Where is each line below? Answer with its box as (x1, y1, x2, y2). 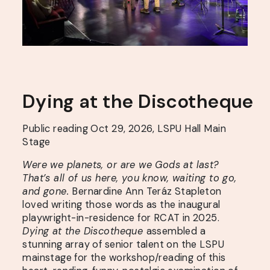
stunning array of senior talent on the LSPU (22, 238, 224, 251)
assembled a (146, 225, 206, 238)
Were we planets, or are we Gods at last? (22, 159, 219, 172)
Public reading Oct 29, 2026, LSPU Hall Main (22, 122, 226, 135)
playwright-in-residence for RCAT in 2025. (22, 212, 220, 225)
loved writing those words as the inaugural (22, 198, 221, 212)
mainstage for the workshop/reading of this (22, 251, 226, 265)
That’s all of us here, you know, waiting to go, (22, 172, 237, 185)
